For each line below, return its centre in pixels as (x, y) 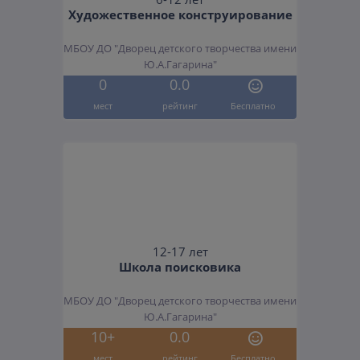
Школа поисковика (180, 267)
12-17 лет (180, 252)
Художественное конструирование (180, 15)
